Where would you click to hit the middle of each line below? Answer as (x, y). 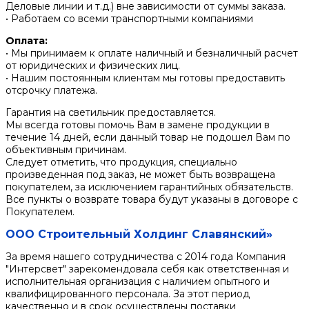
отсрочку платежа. (51, 91)
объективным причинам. (66, 150)
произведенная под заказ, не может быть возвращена (140, 175)
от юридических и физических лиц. (93, 66)
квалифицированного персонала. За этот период (128, 294)
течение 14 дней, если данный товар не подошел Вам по (148, 138)
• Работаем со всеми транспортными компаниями (129, 19)
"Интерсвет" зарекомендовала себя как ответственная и (147, 269)
